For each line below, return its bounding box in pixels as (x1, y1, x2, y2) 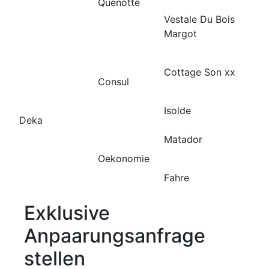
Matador (164, 133, 202, 145)
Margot (164, 27, 197, 40)
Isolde (164, 104, 191, 116)
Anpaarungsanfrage (24, 223, 205, 247)
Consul (98, 75, 129, 88)
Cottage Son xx (164, 65, 235, 78)
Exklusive (24, 201, 110, 225)
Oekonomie (98, 152, 150, 165)
